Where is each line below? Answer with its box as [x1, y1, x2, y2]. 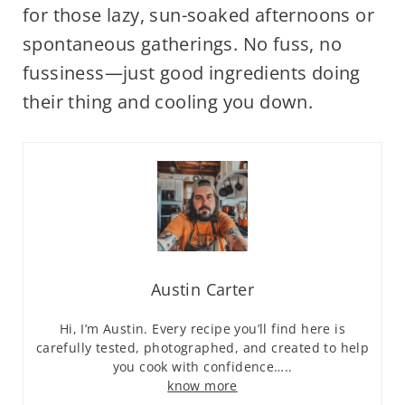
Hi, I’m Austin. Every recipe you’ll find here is [59, 320, 346, 338]
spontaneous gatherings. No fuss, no [22, 32, 342, 57]
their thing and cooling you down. [22, 89, 314, 115]
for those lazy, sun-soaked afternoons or [22, 3, 374, 28]
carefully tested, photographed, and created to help [35, 339, 370, 357]
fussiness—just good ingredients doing [22, 61, 361, 86]
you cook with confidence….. [112, 358, 293, 376]
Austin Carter [150, 278, 255, 301]
